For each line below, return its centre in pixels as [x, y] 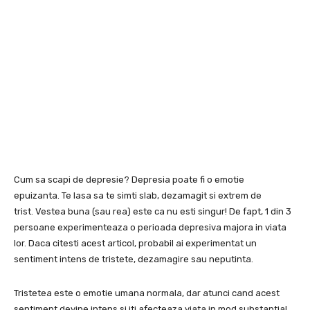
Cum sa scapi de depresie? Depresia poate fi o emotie [129, 180]
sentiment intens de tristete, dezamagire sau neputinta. [134, 259]
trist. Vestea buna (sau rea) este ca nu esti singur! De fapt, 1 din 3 [153, 212]
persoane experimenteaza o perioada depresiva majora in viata [150, 228]
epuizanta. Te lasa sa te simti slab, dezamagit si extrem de [138, 196]
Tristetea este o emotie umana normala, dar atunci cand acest [147, 293]
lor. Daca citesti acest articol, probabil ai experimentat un [135, 244]
